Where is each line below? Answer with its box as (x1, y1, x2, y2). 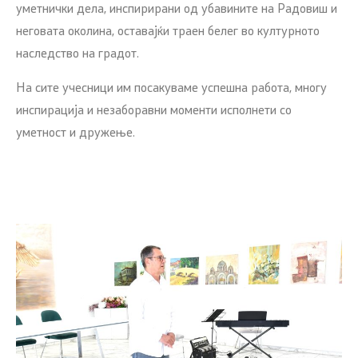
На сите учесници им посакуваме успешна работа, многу (16, 82, 327, 95)
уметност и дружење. (16, 126, 135, 140)
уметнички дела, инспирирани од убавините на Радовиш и (16, 3, 337, 17)
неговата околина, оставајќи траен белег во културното (16, 26, 320, 39)
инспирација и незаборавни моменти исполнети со (16, 104, 292, 117)
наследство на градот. (16, 48, 139, 62)
